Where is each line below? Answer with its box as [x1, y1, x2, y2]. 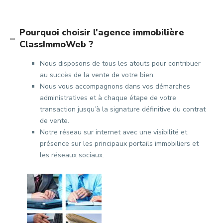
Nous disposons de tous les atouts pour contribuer [40, 59, 201, 68]
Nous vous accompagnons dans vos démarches [40, 82, 191, 91]
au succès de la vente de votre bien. [40, 70, 155, 80]
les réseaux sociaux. [40, 150, 105, 160]
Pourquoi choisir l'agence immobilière [19, 26, 185, 38]
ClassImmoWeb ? [19, 38, 94, 50]
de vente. [40, 116, 70, 125]
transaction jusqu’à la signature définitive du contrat [40, 105, 206, 114]
